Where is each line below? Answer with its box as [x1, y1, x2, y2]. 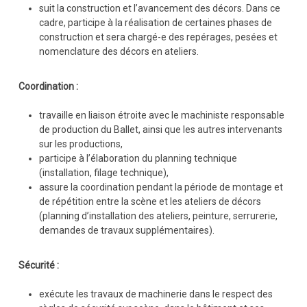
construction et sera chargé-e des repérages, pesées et [38, 32, 278, 42]
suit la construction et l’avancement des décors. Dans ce [38, 3, 280, 14]
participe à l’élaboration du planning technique [38, 153, 237, 164]
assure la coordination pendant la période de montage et [38, 182, 283, 193]
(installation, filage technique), [38, 167, 169, 178]
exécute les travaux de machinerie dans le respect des [38, 288, 273, 299]
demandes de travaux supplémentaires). [38, 225, 214, 236]
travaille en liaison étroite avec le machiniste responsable [38, 110, 284, 121]
